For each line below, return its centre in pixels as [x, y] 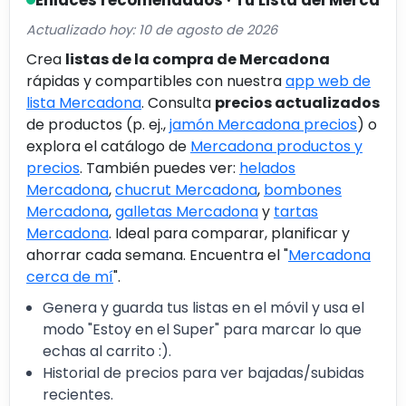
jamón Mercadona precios [263, 124]
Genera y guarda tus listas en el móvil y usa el [203, 307]
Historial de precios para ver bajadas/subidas [203, 372]
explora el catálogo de [108, 146]
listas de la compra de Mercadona [198, 59]
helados [267, 168]
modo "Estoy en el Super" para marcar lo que [202, 329]
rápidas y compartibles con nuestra [156, 81]
